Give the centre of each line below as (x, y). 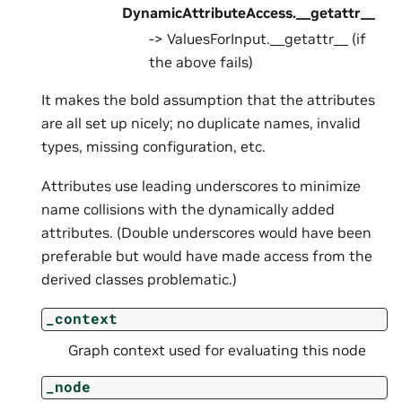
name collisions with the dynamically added (188, 210)
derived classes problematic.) (139, 280)
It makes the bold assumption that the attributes (208, 99)
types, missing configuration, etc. (153, 146)
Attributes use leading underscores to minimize (201, 186)
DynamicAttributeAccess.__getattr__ (249, 12)
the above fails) (201, 61)
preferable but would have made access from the (207, 256)
